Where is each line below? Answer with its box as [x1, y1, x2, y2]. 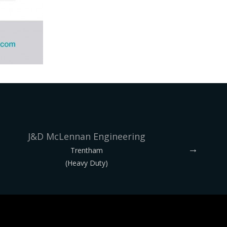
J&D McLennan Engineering [28, 130, 145, 142]
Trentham [70, 145, 103, 155]
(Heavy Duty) [65, 158, 108, 168]
